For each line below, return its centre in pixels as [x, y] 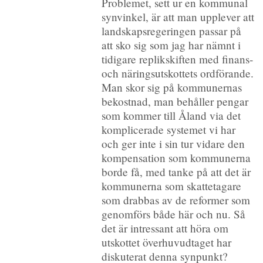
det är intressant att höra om [165, 228]
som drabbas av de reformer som [176, 200]
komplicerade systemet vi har [168, 129]
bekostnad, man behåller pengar [175, 101]
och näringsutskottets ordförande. [177, 73]
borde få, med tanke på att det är [176, 171]
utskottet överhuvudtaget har [166, 242]
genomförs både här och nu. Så [173, 214]
